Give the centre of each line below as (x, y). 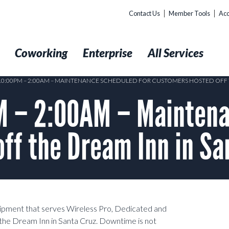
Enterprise (108, 53)
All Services (176, 53)
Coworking (41, 53)
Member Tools (189, 13)
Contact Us (144, 13)
